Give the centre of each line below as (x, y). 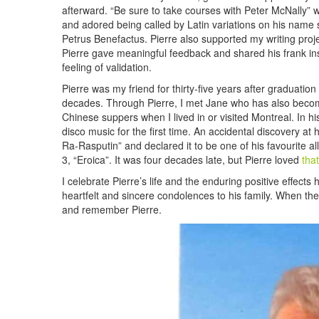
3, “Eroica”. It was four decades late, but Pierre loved (182, 159)
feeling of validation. (107, 67)
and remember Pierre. (112, 209)
